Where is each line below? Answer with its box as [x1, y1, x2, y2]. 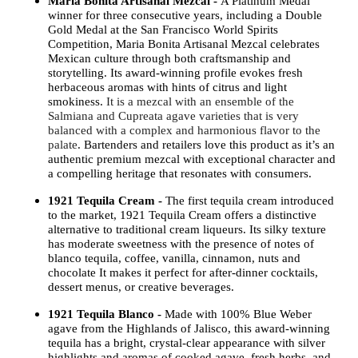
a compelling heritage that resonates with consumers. [48, 166, 321, 180]
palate [48, 137, 78, 151]
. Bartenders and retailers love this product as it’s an [78, 137, 335, 151]
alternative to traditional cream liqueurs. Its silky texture [48, 222, 326, 236]
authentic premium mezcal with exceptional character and [48, 152, 336, 165]
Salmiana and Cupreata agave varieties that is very [48, 109, 299, 122]
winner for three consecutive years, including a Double [48, 8, 322, 22]
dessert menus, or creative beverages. [48, 280, 234, 293]
